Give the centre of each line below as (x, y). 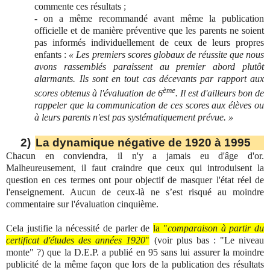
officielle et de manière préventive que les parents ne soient (149, 30)
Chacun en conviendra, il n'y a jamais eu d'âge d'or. (135, 156)
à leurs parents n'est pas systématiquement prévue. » (134, 118)
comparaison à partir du (216, 228)
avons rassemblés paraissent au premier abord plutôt (149, 66)
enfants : (52, 54)
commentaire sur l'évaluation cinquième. (82, 204)
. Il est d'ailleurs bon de (219, 93)
